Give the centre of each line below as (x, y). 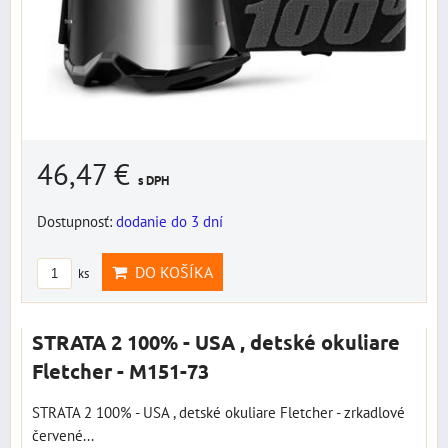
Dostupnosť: (76, 220)
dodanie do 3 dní (169, 220)
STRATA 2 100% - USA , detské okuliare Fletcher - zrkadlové (218, 411)
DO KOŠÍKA (170, 271)
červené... (63, 434)
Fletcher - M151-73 (120, 370)
